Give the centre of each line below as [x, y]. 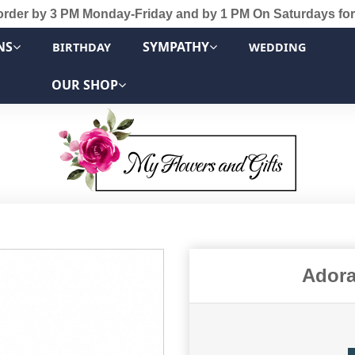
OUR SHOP [85, 85]
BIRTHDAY [82, 47]
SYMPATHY [176, 47]
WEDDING [277, 47]
